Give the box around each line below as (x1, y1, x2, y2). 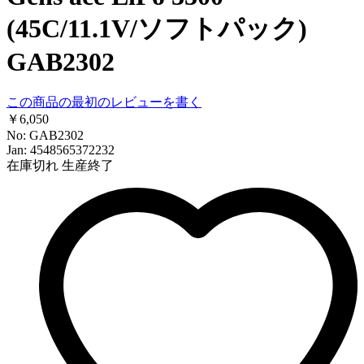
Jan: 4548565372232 (6, 143, 115, 158)
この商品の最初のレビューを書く (6, 95, 201, 110)
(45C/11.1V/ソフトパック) (6, 13, 307, 43)
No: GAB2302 (6, 128, 84, 143)
